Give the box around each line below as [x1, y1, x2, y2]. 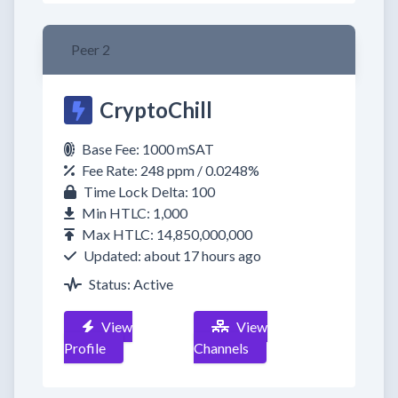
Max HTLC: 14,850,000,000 [82, 226, 252, 243]
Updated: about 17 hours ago [84, 247, 261, 264]
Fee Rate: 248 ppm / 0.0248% [82, 162, 259, 179]
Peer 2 [71, 41, 110, 58]
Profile [64, 339, 106, 356]
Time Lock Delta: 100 [84, 183, 215, 200]
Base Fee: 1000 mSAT [82, 140, 214, 157]
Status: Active [89, 275, 173, 292]
